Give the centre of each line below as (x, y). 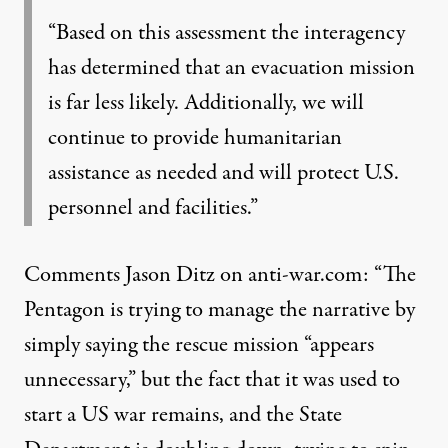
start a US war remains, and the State (183, 415)
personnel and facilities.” (153, 208)
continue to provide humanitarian (195, 138)
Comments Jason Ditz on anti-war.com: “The (220, 275)
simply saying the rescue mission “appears (199, 345)
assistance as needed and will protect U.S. (223, 173)
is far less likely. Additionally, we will (206, 103)
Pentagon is (76, 310)
